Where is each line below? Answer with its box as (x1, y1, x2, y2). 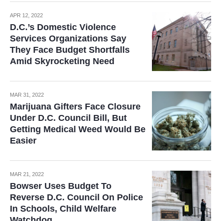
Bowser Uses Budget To (10, 181, 111, 191)
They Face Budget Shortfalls (10, 45, 130, 55)
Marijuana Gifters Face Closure (10, 102, 141, 111)
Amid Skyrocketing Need (10, 56, 114, 66)
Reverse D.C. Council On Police (10, 192, 143, 202)
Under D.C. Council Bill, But (10, 113, 127, 123)
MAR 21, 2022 (10, 171, 44, 177)
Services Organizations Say (10, 34, 126, 43)
